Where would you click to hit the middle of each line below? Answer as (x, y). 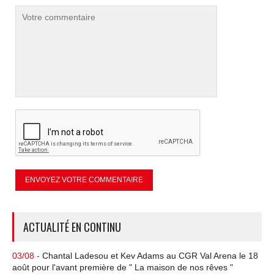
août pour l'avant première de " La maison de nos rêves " (123, 267)
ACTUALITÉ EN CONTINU (72, 227)
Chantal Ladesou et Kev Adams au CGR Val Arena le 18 (150, 255)
